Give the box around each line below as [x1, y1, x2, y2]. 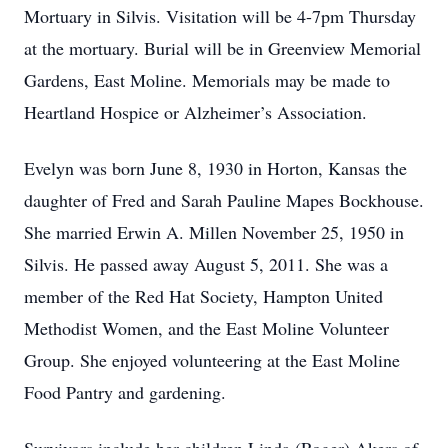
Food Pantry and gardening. [24, 380, 226, 404]
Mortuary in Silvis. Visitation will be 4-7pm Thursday [24, 4, 416, 28]
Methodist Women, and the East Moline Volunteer [24, 316, 389, 340]
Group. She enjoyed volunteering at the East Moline [24, 348, 400, 372]
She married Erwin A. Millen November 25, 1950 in [24, 220, 404, 244]
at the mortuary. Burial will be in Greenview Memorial [24, 36, 421, 60]
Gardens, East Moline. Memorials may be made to [24, 68, 390, 92]
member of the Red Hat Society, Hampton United [24, 284, 383, 308]
